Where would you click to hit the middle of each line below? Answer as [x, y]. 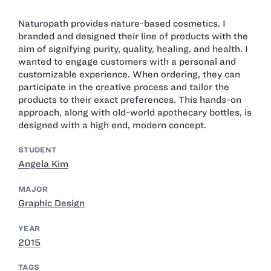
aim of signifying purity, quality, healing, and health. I [133, 49]
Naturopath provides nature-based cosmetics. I [122, 23]
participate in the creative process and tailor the [124, 87]
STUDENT [38, 150]
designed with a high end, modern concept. [112, 125]
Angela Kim [43, 164]
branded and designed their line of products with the [133, 36]
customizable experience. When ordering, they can [129, 74]
